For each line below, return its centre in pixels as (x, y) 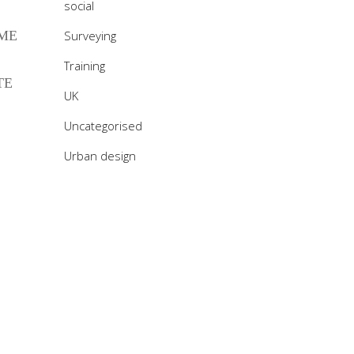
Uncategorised (103, 126)
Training (85, 66)
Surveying (90, 36)
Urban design (100, 156)
